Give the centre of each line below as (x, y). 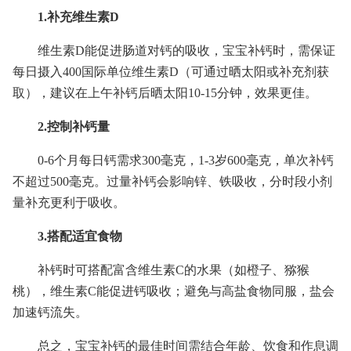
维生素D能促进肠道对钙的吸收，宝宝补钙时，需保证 (186, 51)
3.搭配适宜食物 (80, 236)
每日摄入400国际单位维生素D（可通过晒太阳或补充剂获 (171, 72)
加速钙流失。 (50, 312)
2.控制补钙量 (74, 127)
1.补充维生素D (78, 17)
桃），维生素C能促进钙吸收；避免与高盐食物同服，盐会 (174, 291)
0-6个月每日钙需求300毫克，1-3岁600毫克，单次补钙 (186, 160)
